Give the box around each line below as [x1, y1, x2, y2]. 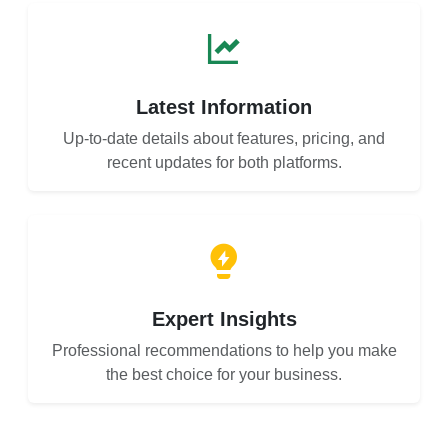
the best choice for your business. [106, 366, 342, 384]
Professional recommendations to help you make [51, 342, 397, 360]
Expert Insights [151, 308, 297, 331]
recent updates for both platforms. [106, 154, 342, 172]
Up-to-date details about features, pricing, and [63, 130, 385, 148]
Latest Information [136, 96, 312, 119]
